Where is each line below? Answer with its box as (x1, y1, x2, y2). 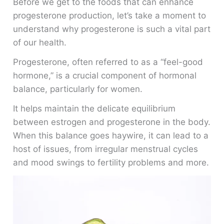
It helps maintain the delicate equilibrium (13, 103, 176, 113)
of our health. (13, 37, 67, 48)
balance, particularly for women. (13, 84, 143, 94)
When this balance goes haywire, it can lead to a (13, 130, 209, 140)
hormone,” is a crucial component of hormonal (13, 70, 197, 81)
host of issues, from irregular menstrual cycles (13, 143, 198, 154)
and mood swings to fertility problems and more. (13, 157, 209, 167)
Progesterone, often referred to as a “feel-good (13, 57, 203, 67)
